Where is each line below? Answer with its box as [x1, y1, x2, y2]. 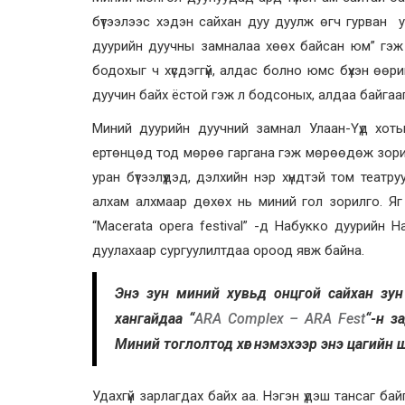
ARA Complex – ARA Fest [193, 309, 365, 327]
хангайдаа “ [115, 309, 194, 327]
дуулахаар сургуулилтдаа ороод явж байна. [92, 241, 364, 259]
